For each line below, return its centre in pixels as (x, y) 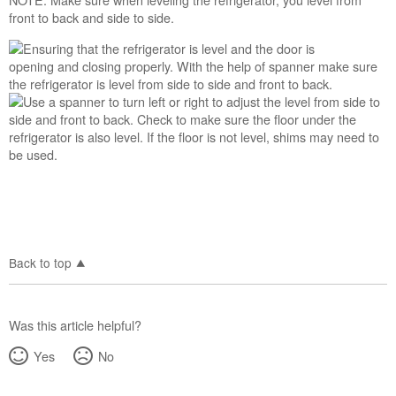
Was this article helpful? (76, 324)
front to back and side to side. (94, 18)
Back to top (41, 262)
